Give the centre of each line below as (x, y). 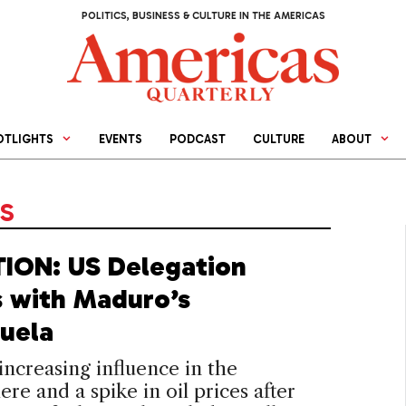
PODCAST (198, 140)
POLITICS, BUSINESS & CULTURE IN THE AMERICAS (203, 16)
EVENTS (121, 140)
